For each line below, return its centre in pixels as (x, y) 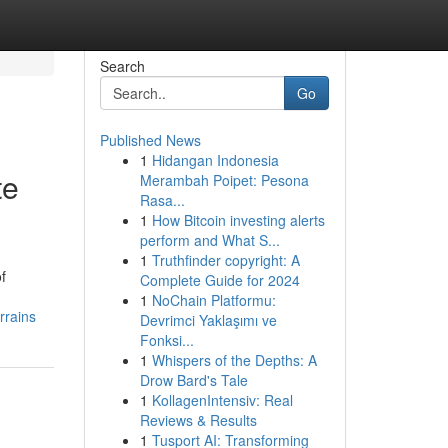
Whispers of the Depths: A (234, 360)
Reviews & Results (198, 420)
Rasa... (162, 200)
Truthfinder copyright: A (225, 260)
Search (122, 66)
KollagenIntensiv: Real (222, 400)
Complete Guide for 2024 (219, 280)
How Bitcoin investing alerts (238, 220)
